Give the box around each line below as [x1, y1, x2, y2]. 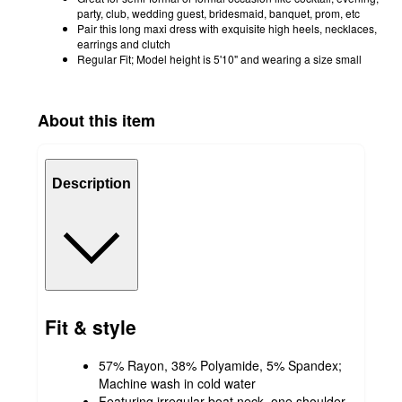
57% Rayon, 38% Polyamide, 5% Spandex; [99, 355, 342, 374]
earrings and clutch [77, 35, 170, 51]
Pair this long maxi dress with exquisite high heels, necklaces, [77, 20, 377, 36]
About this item [38, 108, 155, 132]
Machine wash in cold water [99, 373, 256, 392]
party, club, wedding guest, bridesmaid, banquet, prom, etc [77, 4, 360, 21]
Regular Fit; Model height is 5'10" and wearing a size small [77, 50, 362, 66]
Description [52, 176, 131, 192]
